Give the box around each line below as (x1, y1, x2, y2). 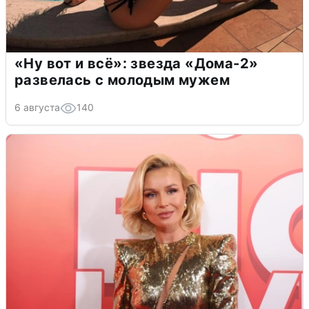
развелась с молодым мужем (14, 72, 230, 89)
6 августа (14, 101, 60, 114)
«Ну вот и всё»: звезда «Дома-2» (14, 55, 259, 72)
